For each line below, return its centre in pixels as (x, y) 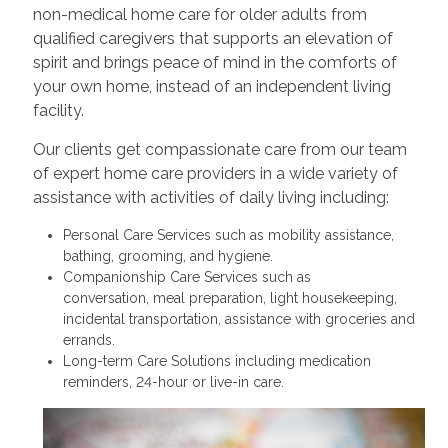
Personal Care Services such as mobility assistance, (228, 234)
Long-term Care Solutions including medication (216, 360)
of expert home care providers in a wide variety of (215, 173)
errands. (88, 339)
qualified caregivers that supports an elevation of (212, 38)
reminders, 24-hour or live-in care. (177, 381)
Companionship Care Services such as (186, 276)
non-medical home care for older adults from (199, 14)
